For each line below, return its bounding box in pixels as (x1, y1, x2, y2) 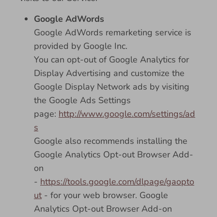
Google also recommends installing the (34, 135, 187, 147)
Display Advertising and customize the (34, 67, 185, 79)
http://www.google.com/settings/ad (59, 108, 195, 120)
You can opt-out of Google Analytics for (34, 54, 189, 65)
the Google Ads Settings (34, 94, 131, 106)
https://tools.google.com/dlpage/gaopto (40, 176, 194, 187)
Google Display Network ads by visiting (34, 81, 189, 93)
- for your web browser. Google (42, 189, 168, 201)
